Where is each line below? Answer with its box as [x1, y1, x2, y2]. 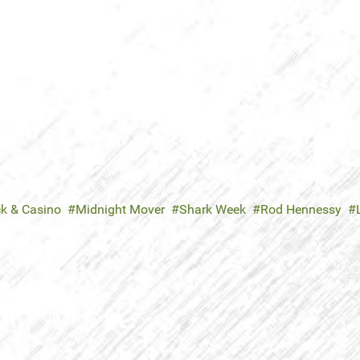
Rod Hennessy [260, 202, 342, 218]
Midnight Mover [76, 202, 165, 218]
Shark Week [179, 202, 246, 218]
